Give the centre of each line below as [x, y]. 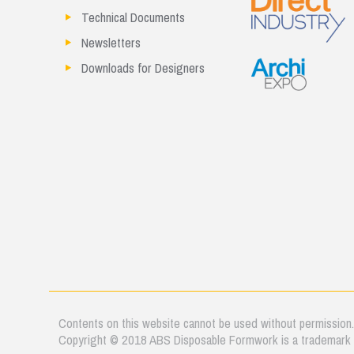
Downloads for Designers [143, 68]
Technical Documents [134, 18]
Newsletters [111, 43]
